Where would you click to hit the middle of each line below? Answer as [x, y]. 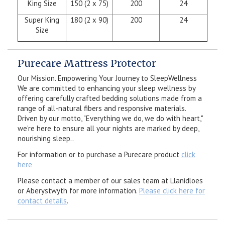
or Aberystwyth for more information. [78, 191]
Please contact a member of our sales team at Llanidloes [110, 181]
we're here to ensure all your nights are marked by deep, [108, 129]
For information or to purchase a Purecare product [99, 155]
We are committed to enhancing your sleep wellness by [106, 88]
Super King [42, 20]
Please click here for [172, 191]
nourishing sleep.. [46, 139]
